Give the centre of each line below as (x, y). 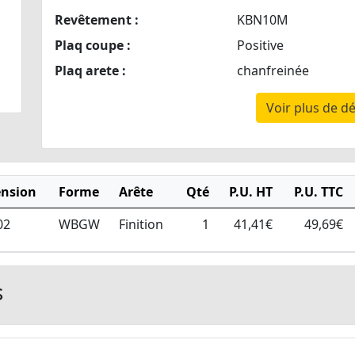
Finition (141, 225)
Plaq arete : (90, 71)
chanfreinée (273, 71)
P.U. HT (251, 192)
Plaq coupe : (92, 46)
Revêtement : (96, 20)
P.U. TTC (319, 192)
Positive (260, 46)
